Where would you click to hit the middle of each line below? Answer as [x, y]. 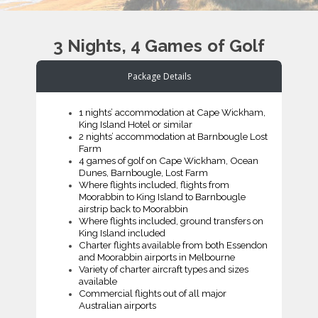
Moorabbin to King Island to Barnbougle [162, 196]
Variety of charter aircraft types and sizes [164, 269]
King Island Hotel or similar [136, 124]
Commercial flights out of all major [153, 293]
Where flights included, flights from [154, 184]
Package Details [159, 76]
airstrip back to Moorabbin [133, 208]
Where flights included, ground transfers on [171, 220]
